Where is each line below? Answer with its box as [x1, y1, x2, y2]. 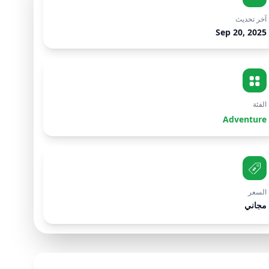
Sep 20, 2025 [216, 26, 267, 38]
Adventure [223, 113, 267, 125]
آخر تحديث [235, 14, 267, 24]
